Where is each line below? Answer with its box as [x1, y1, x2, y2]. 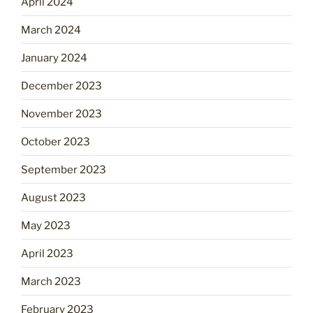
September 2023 [21, 163, 106, 176]
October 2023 [21, 135, 90, 148]
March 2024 [21, 23, 81, 36]
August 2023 [21, 191, 86, 204]
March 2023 [21, 275, 81, 288]
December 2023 [21, 79, 102, 92]
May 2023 [21, 219, 71, 232]
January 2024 [21, 51, 87, 64]
